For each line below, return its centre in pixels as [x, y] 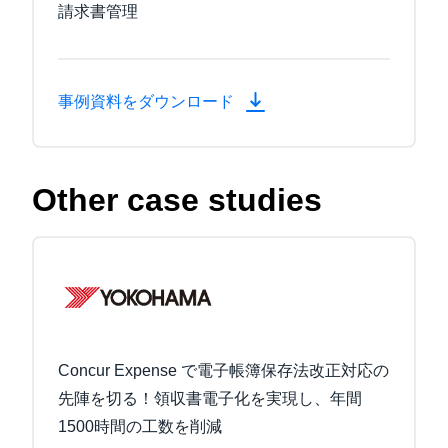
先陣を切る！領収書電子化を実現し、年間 [210, 399]
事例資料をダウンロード [148, 101]
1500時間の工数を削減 [140, 427]
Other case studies [177, 200]
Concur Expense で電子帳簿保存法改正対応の [223, 371]
